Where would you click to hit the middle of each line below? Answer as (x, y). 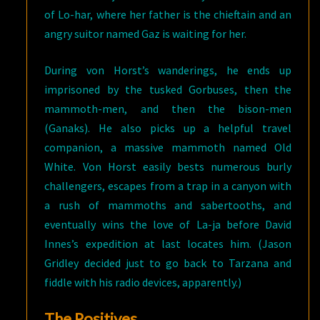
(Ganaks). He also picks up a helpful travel (168, 128)
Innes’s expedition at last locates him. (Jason (168, 244)
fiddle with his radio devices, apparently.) (143, 282)
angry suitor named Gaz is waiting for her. (146, 34)
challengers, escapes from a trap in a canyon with (168, 186)
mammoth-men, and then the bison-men (168, 109)
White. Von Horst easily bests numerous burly (168, 167)
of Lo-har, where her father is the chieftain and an (168, 15)
